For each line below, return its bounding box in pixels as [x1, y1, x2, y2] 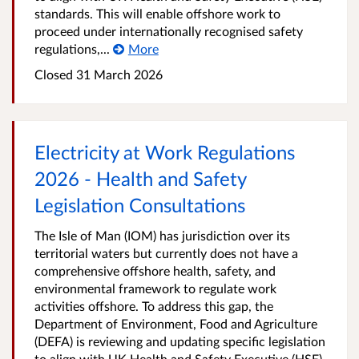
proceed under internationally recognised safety [34, 23, 303, 38]
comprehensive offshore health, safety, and [34, 263, 276, 278]
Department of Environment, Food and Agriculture [34, 316, 317, 331]
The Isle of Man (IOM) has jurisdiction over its [34, 228, 290, 243]
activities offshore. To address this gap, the [34, 298, 273, 313]
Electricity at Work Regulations [34, 140, 295, 163]
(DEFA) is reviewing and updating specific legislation [34, 333, 325, 349]
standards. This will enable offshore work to [34, 6, 280, 21]
